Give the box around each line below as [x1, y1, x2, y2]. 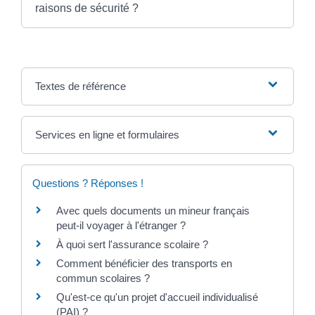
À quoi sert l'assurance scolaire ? [56, 238, 208, 250]
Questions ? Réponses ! [32, 176, 143, 189]
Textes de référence [34, 79, 126, 92]
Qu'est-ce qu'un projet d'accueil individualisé [56, 290, 258, 303]
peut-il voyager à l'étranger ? [56, 219, 186, 231]
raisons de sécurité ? [34, 1, 139, 14]
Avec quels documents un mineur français [56, 204, 250, 217]
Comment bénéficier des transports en [56, 257, 232, 269]
